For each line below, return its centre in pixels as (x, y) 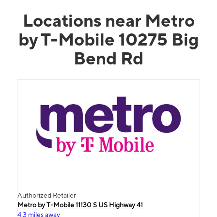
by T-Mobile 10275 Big (108, 39)
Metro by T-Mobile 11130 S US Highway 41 (80, 205)
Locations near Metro (108, 20)
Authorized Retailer (47, 195)
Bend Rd (108, 58)
